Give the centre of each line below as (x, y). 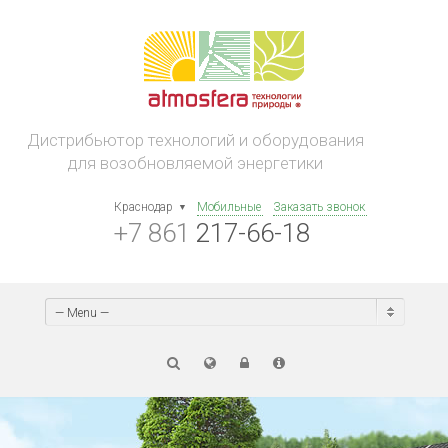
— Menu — (81, 313)
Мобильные (229, 207)
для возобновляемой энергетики (195, 163)
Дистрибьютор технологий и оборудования (195, 140)
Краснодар (143, 207)
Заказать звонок (319, 207)
